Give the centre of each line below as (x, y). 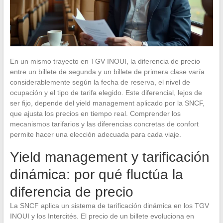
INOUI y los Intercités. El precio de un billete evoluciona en (102, 216)
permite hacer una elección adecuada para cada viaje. (95, 134)
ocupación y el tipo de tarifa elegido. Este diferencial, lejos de (106, 92)
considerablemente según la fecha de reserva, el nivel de (100, 82)
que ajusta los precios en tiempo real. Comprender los (95, 113)
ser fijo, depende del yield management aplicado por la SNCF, (107, 103)
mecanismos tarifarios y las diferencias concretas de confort (104, 124)
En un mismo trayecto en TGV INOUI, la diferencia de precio (105, 61)
